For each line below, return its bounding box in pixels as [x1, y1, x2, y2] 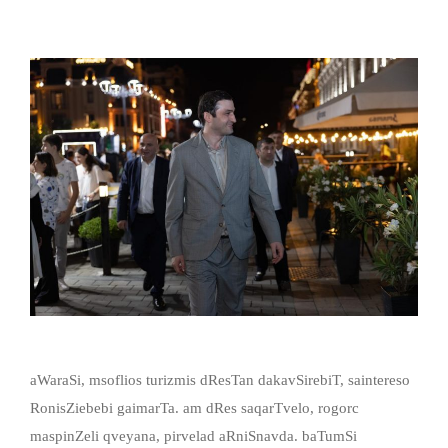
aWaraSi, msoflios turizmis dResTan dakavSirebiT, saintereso [30, 372, 410, 389]
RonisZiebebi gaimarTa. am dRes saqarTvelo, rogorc [30, 400, 359, 417]
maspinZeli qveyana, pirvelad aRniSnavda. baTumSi [30, 428, 357, 445]
